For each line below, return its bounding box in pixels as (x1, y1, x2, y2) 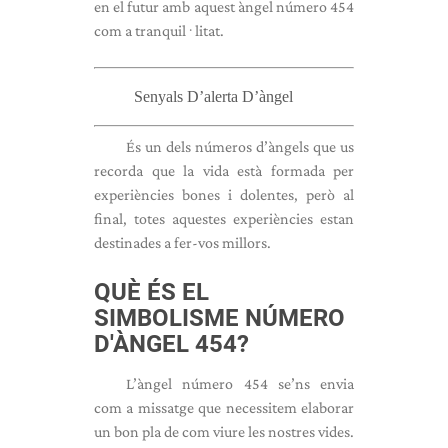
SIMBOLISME (94, 304, 245, 332)
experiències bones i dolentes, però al (94, 186, 354, 203)
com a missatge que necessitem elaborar (94, 399, 354, 416)
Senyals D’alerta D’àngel (134, 88, 293, 105)
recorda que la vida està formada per (94, 162, 354, 179)
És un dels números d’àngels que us (126, 138, 354, 155)
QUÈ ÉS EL (94, 278, 209, 306)
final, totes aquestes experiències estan (94, 210, 354, 227)
